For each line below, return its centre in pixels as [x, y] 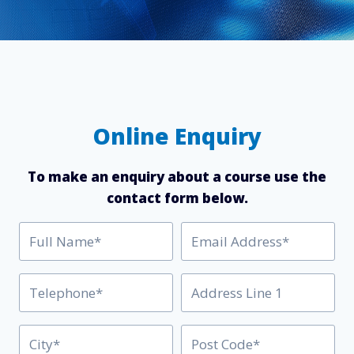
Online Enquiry [177, 136]
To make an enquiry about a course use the [177, 177]
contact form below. [177, 198]
